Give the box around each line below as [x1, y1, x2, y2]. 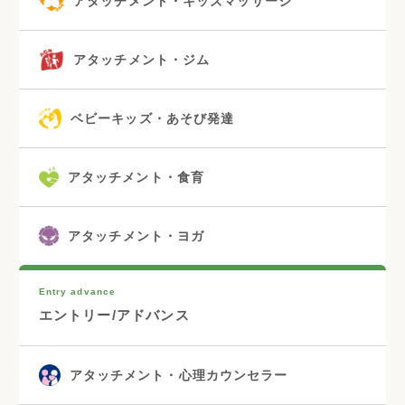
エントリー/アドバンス [38, 306, 190, 323]
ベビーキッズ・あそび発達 [70, 110, 235, 126]
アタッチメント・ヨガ [68, 228, 205, 243]
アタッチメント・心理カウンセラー [69, 367, 288, 382]
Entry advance [38, 286, 117, 297]
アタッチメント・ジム [73, 52, 211, 67]
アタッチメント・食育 [67, 169, 205, 184]
